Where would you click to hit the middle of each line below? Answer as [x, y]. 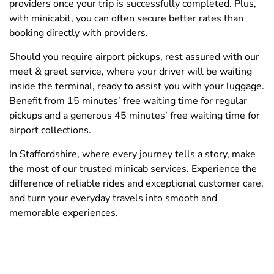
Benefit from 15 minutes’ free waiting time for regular [128, 101]
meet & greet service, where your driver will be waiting [131, 71]
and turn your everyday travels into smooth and [113, 198]
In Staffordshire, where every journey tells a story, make [132, 154]
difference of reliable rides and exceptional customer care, [136, 183]
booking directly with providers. [79, 33]
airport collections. [50, 130]
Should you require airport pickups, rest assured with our [134, 57]
